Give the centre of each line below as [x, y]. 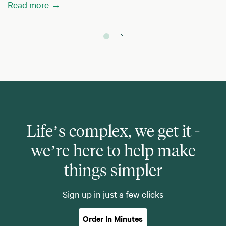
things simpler [113, 170]
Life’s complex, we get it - [113, 131]
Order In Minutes [113, 218]
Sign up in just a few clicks [113, 194]
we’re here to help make [113, 151]
